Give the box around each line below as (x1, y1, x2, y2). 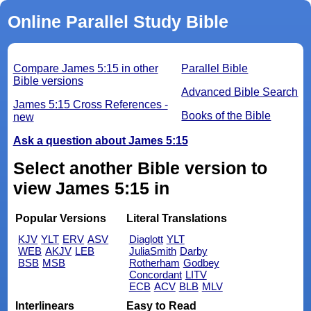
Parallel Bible (181, 62, 249, 75)
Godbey (183, 256, 219, 269)
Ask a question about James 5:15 (12, 135, 188, 147)
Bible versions (12, 75, 83, 87)
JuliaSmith (128, 244, 176, 257)
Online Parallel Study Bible (7, 12, 228, 32)
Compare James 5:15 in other (12, 62, 158, 75)
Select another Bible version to (12, 158, 267, 178)
